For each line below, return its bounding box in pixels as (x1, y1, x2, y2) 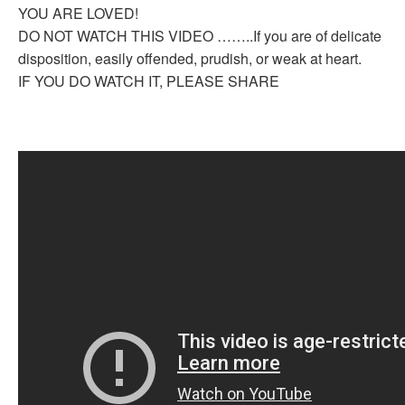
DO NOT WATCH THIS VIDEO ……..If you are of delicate (18, 25, 381, 46)
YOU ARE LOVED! (18, 3, 138, 24)
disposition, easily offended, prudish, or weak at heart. (18, 48, 362, 69)
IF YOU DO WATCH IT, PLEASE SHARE (18, 71, 279, 91)
